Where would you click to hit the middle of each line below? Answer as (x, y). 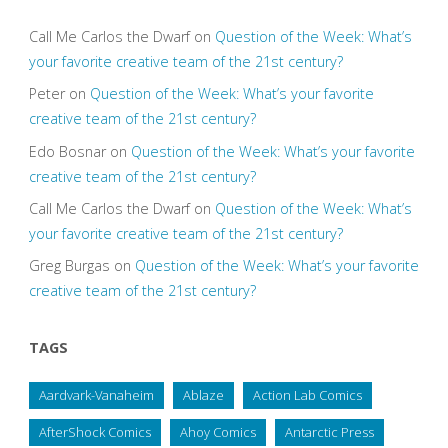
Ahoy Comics (217, 432)
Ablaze (203, 395)
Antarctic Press (329, 432)
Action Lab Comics (307, 395)
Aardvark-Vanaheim (96, 395)
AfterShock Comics (94, 432)
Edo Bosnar (67, 151)
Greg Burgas (69, 265)
